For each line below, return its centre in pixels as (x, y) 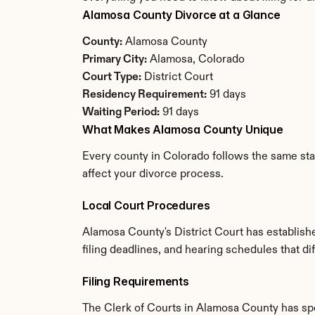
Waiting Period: (121, 112)
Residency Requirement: (144, 95)
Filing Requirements (136, 281)
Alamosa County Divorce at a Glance (181, 15)
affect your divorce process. (153, 174)
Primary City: (115, 60)
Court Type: (112, 77)
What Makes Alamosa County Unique (183, 129)
